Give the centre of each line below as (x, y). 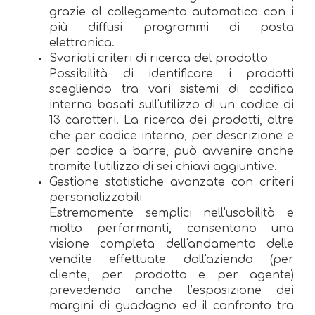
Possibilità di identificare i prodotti (172, 73)
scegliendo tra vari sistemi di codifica (172, 89)
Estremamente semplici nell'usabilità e (172, 213)
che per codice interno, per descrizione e (172, 135)
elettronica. (82, 43)
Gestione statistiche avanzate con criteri (172, 182)
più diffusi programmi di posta (172, 27)
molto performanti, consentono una (172, 228)
